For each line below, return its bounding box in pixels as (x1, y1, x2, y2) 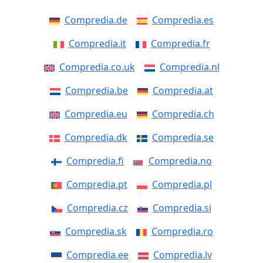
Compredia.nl (159, 60, 220, 73)
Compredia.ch (151, 107, 214, 120)
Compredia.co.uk (59, 60, 135, 73)
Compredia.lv (153, 248, 212, 261)
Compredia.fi (66, 154, 124, 167)
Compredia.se (152, 131, 214, 144)
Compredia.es (152, 14, 214, 26)
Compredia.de (65, 14, 127, 26)
